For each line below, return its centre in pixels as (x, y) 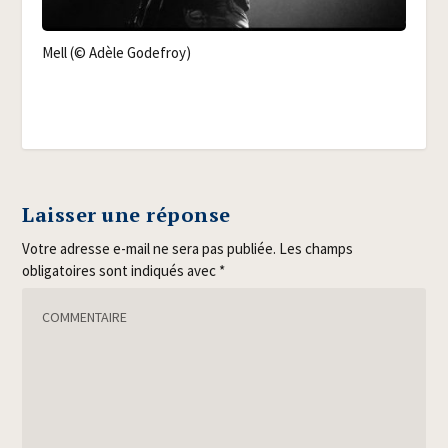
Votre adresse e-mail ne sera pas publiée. (149, 248)
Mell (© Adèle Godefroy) (117, 53)
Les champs (316, 248)
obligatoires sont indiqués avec (121, 270)
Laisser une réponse (126, 214)
